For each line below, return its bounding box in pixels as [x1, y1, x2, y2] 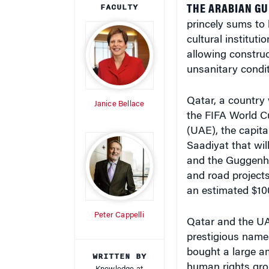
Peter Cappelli [94, 201, 144, 209]
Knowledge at [95, 255, 144, 263]
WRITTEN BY [92, 240, 147, 252]
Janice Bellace [94, 90, 145, 98]
